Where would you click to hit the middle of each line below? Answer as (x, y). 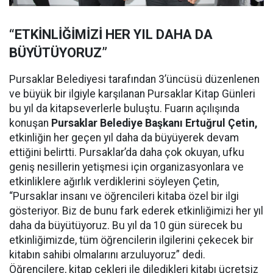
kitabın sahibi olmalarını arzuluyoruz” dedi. (107, 255)
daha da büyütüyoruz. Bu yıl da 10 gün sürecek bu (126, 226)
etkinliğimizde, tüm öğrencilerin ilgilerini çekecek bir (131, 240)
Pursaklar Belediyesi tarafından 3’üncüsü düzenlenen (134, 80)
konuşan (30, 123)
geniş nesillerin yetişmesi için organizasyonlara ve (126, 167)
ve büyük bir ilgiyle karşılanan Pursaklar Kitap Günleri (132, 94)
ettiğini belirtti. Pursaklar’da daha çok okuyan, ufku (127, 153)
